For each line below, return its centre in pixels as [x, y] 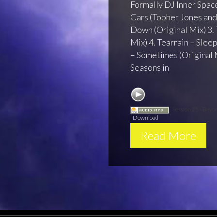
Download [146, 117]
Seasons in [150, 67]
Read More [168, 135]
